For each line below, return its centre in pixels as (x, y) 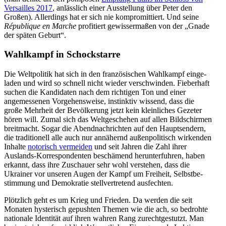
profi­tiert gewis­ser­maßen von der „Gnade (143, 26)
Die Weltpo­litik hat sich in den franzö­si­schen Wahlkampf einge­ (105, 74)
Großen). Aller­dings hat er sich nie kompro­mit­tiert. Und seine (101, 17)
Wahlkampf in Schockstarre (62, 54)
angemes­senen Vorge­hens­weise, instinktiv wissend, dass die (99, 101)
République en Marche (40, 26)
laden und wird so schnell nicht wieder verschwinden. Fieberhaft (107, 83)
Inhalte (16, 147)
